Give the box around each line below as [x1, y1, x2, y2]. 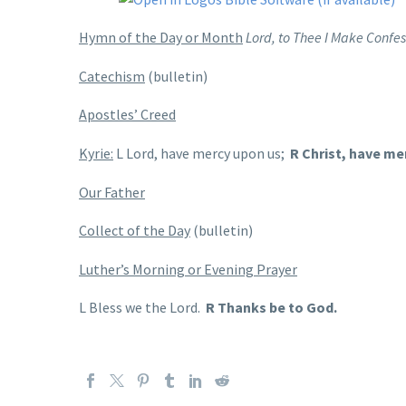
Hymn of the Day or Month [79, 28, 243, 47]
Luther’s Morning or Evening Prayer [79, 259, 297, 278]
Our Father [79, 182, 145, 201]
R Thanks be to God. [206, 298, 337, 317]
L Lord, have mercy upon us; [113, 144, 290, 163]
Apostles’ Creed [79, 105, 176, 124]
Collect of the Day [79, 221, 190, 240]
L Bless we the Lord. [79, 298, 206, 317]
